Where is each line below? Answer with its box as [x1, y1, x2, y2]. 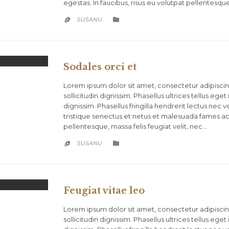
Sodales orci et [63, 61, 136, 73]
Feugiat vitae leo [63, 185, 145, 197]
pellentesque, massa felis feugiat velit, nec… [63, 122, 207, 131]
